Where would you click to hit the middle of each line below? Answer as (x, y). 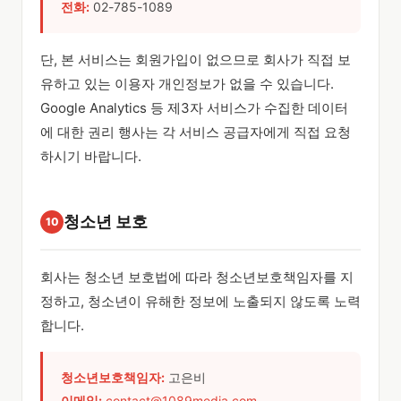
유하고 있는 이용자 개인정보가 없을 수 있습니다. (187, 84)
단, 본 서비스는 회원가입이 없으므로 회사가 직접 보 (196, 60)
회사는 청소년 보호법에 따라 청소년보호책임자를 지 (197, 277)
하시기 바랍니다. (91, 156)
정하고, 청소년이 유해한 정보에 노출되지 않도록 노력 (200, 301)
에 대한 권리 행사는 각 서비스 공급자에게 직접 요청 (196, 132)
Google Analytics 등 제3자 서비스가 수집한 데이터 (194, 108)
